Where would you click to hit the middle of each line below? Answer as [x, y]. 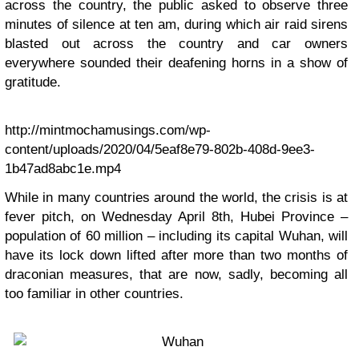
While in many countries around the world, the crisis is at [176, 198]
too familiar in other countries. [94, 294]
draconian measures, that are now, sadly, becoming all [176, 274]
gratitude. [33, 82]
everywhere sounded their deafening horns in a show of [176, 63]
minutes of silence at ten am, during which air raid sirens [176, 24]
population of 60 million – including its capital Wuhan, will [176, 236]
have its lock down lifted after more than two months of [176, 255]
